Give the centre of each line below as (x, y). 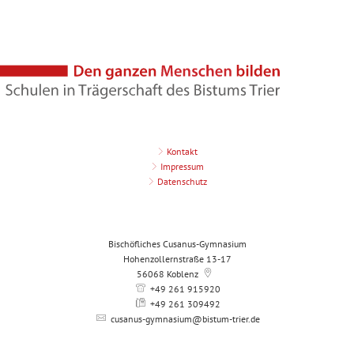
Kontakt (182, 151)
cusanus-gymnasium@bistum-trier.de (185, 318)
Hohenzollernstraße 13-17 (177, 258)
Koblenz (183, 273)
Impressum (182, 166)
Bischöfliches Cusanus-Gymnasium (177, 243)
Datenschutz (182, 181)
